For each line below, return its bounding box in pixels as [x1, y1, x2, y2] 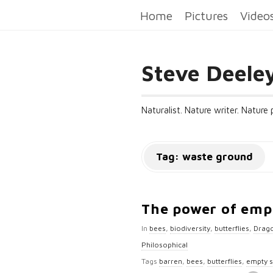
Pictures [185, 9, 228, 23]
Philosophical [141, 240, 188, 249]
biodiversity [170, 224, 210, 233]
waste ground [182, 151, 253, 163]
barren [159, 257, 182, 266]
